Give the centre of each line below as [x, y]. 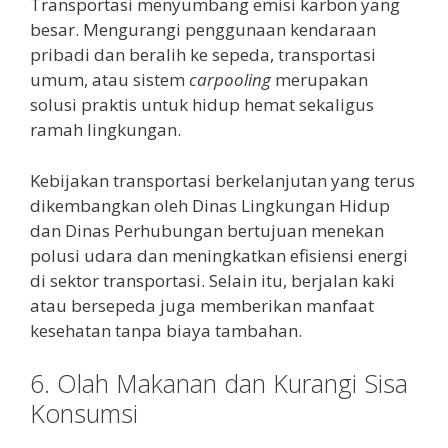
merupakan [319, 80]
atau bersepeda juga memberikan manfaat [202, 305]
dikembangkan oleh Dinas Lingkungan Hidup [210, 205]
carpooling [230, 80]
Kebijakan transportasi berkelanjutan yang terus [222, 180]
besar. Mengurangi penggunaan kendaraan [203, 30]
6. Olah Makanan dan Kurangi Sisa [219, 383]
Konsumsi [84, 413]
